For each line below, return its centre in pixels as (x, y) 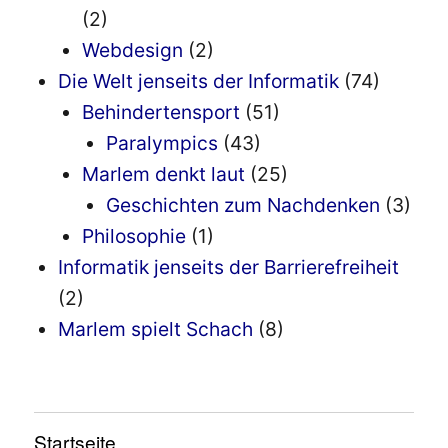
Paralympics (162, 143)
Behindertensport (161, 112)
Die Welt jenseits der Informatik (199, 81)
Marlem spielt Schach (156, 329)
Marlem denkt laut (164, 174)
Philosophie (134, 236)
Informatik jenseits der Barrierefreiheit (229, 267)
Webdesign (133, 50)
